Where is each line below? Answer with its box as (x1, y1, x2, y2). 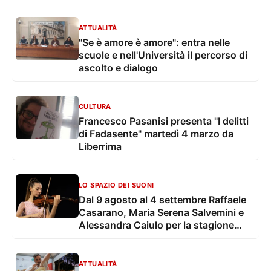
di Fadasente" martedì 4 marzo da (79, 127, 233, 140)
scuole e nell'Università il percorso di (79, 48, 247, 61)
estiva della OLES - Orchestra (79, 231, 213, 244)
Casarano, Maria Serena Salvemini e (79, 206, 244, 218)
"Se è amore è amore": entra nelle (79, 36, 230, 48)
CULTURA (79, 102, 111, 111)
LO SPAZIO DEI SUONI (79, 180, 154, 189)
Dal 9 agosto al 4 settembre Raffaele (79, 193, 246, 206)
